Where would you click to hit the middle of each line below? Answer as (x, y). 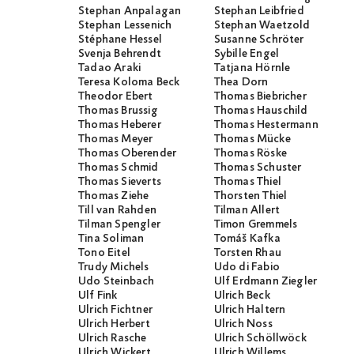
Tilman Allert (247, 211)
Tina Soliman (111, 239)
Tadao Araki (110, 68)
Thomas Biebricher (260, 97)
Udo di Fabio (247, 267)
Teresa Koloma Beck (129, 83)
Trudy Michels (114, 267)
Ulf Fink (98, 296)
